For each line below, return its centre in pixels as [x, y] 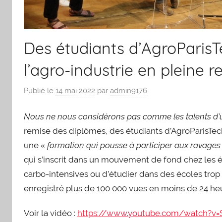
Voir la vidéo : [51, 213]
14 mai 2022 [75, 91]
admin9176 [129, 91]
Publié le [40, 91]
